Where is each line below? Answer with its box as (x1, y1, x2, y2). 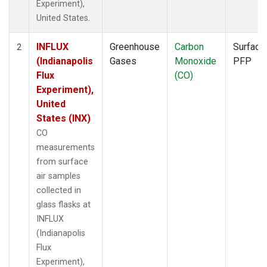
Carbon (175, 41, 204, 52)
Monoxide (175, 55, 216, 67)
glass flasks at (36, 199, 91, 210)
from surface (36, 156, 88, 167)
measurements (36, 142, 95, 153)
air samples (36, 170, 80, 181)
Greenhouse (110, 41, 160, 52)
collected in (36, 185, 81, 195)
